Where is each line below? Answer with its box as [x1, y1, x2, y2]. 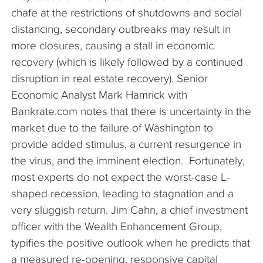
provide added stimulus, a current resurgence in [11, 138, 241, 151]
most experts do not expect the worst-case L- [11, 171, 230, 184]
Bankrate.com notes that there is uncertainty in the [11, 105, 251, 118]
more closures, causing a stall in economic [11, 39, 214, 52]
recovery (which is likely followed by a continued [11, 56, 243, 69]
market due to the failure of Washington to [11, 122, 213, 134]
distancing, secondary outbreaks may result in [11, 23, 231, 36]
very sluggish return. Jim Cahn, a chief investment [11, 204, 248, 217]
